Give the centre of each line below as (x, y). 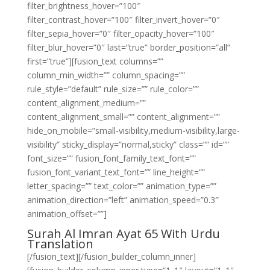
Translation (60, 244)
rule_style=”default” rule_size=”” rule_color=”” (113, 89)
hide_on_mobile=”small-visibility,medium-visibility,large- (133, 130)
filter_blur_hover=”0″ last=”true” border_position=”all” (128, 47)
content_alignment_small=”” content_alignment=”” (123, 117)
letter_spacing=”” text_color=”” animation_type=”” (121, 186)
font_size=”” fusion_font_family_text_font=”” (111, 158)
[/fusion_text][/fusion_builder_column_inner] (111, 256)
